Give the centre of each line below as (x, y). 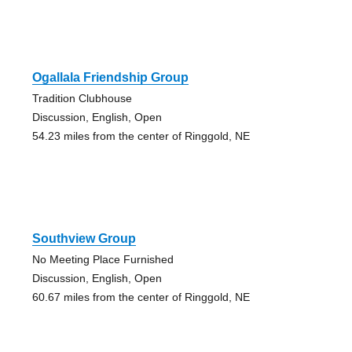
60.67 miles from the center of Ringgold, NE (141, 297)
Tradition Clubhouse (82, 99)
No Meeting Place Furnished (103, 260)
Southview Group (84, 239)
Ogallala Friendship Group (110, 78)
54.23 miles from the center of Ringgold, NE (141, 136)
